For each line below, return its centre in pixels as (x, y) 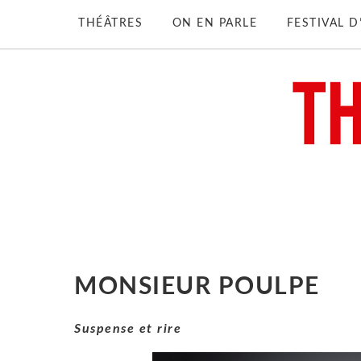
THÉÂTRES (110, 23)
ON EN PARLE (214, 23)
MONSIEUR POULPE (200, 287)
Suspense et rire (130, 329)
